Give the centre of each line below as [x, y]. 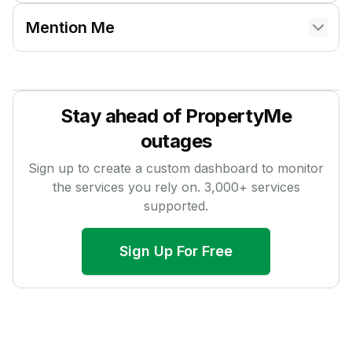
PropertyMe [239, 116]
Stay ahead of [123, 116]
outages [176, 141]
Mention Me [70, 27]
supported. [176, 206]
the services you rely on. [128, 187]
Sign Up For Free [176, 251]
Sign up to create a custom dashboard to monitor [176, 168]
